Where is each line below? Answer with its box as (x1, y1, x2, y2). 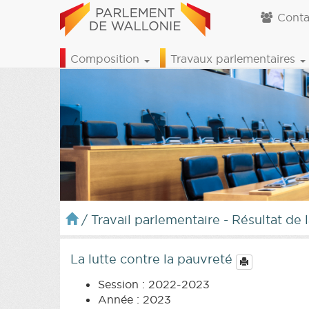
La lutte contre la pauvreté (70, 250, 236, 267)
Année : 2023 (98, 292, 171, 306)
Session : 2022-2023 (98, 277, 210, 291)
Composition (70, 52, 143, 66)
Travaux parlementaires (170, 52, 299, 66)
